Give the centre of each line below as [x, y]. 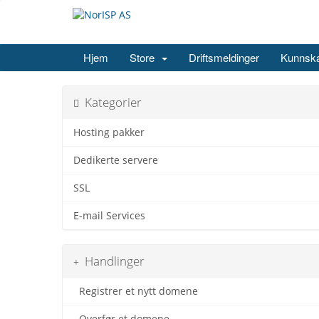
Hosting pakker [109, 133]
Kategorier [110, 103]
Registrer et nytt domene [136, 292]
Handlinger [112, 261]
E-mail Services [109, 216]
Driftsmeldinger [224, 58]
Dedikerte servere [116, 161]
